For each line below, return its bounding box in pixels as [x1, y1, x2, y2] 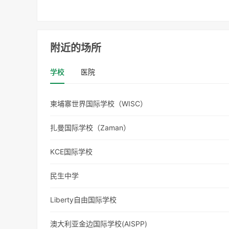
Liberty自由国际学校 [50, 195, 117, 204]
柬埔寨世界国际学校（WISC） [50, 99, 148, 108]
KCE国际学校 [50, 147, 93, 156]
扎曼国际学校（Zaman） [50, 123, 131, 132]
